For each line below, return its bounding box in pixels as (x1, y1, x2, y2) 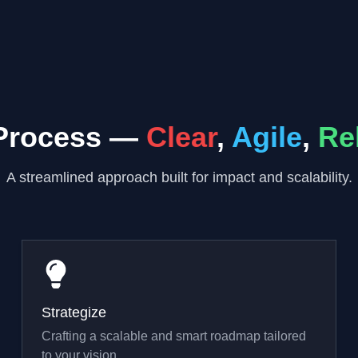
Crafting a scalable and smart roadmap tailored (41, 329, 306, 343)
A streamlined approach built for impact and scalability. (6, 169, 352, 185)
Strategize (41, 304, 106, 320)
